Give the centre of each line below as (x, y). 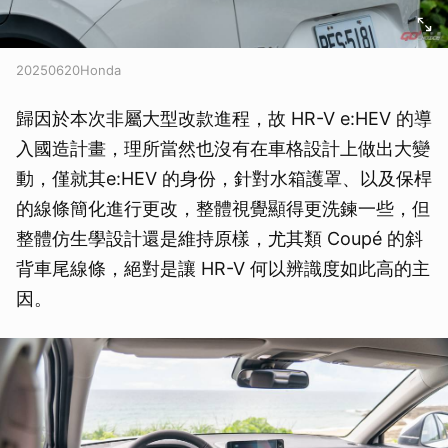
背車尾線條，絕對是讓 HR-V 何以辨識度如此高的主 (223, 269)
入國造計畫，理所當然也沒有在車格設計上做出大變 (223, 149)
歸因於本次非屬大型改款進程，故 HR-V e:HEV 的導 (224, 119)
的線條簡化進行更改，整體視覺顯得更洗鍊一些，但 (223, 209)
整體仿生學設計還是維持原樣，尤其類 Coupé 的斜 (219, 239)
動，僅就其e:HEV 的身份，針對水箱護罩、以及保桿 (224, 179)
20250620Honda (68, 70)
